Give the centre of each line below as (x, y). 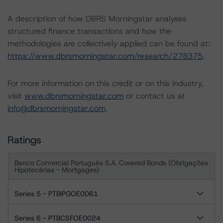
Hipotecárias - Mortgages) (57, 170)
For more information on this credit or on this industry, (106, 83)
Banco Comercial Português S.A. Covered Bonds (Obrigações (111, 163)
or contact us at (154, 96)
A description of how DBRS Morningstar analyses (97, 19)
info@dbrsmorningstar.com (56, 108)
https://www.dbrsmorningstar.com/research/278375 (105, 56)
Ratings (24, 140)
